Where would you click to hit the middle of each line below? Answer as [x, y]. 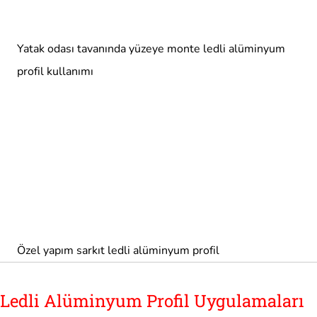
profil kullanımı [55, 72]
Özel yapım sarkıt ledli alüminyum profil [118, 251]
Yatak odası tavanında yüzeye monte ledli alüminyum [151, 49]
